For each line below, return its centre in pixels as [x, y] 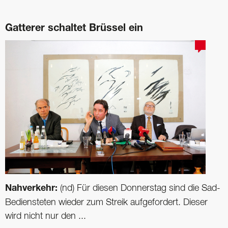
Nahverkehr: [33, 189]
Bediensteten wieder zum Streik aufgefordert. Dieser [106, 202]
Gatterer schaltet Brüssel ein [74, 29]
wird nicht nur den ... [46, 216]
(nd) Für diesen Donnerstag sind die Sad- [140, 188]
